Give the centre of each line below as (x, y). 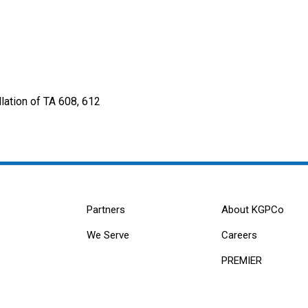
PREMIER (241, 261)
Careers (239, 235)
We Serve (108, 235)
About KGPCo (252, 210)
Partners (106, 210)
